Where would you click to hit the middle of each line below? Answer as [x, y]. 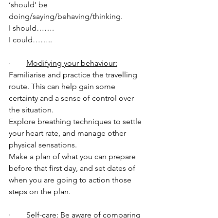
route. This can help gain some [63, 86]
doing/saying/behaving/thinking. [67, 16]
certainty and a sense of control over [72, 98]
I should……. [31, 28]
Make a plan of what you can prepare [73, 156]
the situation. [32, 109]
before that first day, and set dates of [73, 168]
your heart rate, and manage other [68, 133]
